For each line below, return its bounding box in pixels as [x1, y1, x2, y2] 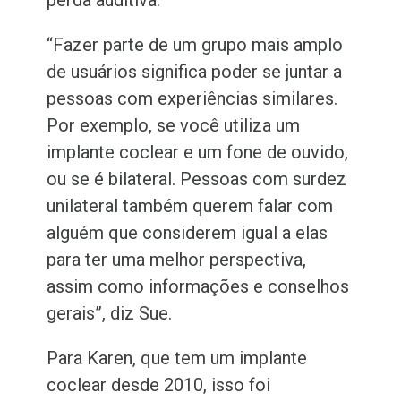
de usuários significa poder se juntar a [47, 61, 343, 83]
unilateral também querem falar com [47, 195, 334, 218]
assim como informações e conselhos [47, 276, 350, 298]
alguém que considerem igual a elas [47, 222, 328, 244]
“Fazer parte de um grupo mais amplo [47, 34, 344, 56]
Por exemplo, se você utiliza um [47, 115, 301, 137]
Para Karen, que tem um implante [47, 347, 308, 370]
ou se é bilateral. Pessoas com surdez [47, 168, 347, 191]
